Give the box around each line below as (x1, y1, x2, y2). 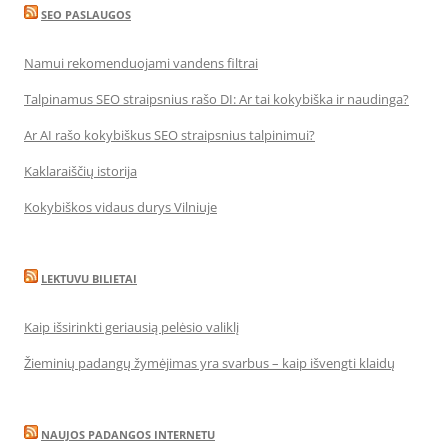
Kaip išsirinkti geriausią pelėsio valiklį (24, 318, 239, 336)
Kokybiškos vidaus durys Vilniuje (24, 198, 217, 216)
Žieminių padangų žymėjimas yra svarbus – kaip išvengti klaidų (24, 354, 395, 372)
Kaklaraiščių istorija (24, 162, 137, 180)
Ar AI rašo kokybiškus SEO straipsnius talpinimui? (24, 126, 315, 144)
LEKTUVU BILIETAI (41, 271, 137, 286)
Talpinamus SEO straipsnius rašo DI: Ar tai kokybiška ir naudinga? (24, 90, 409, 108)
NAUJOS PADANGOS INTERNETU (41, 427, 215, 442)
